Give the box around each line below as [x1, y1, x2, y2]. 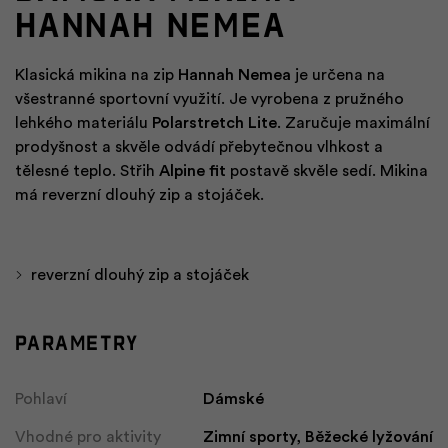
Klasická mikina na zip [15, 67, 178, 84]
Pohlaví [15, 391, 67, 408]
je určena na [291, 67, 385, 84]
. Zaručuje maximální [277, 115, 430, 132]
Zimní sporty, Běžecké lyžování [203, 429, 433, 446]
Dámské [203, 391, 264, 408]
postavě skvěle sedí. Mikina [226, 163, 428, 180]
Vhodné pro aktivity [15, 429, 161, 446]
